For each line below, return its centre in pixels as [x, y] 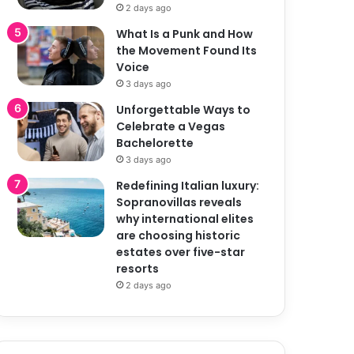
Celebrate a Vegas [171, 126]
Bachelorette [155, 143]
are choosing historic [179, 235]
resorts [138, 268]
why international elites [185, 218]
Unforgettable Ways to [184, 109]
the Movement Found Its [187, 50]
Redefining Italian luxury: [188, 185]
